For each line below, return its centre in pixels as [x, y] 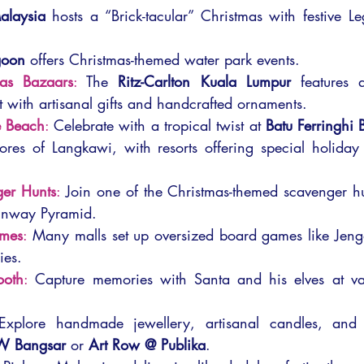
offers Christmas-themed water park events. [162, 59]
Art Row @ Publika [147, 344]
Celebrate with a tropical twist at [160, 125]
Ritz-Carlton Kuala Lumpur [204, 81]
